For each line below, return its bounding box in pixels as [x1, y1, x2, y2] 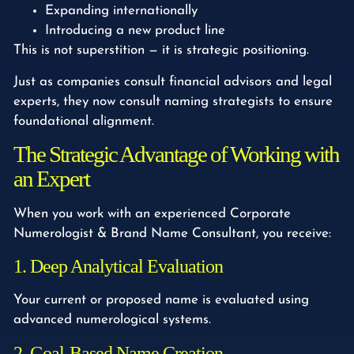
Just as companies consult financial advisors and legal [13, 74, 332, 88]
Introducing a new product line [45, 24, 225, 38]
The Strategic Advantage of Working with [13, 141, 339, 168]
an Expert [13, 166, 89, 192]
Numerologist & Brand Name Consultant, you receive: [13, 227, 331, 241]
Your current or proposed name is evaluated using [13, 293, 309, 307]
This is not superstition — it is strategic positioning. [13, 43, 309, 58]
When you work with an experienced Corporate [13, 207, 291, 221]
